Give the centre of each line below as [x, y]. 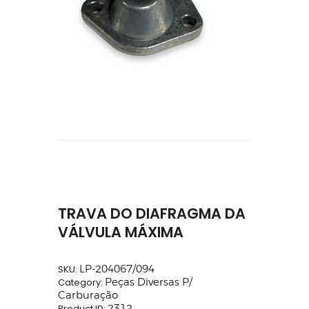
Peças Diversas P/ [149, 282]
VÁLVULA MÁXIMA [121, 232]
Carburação [88, 296]
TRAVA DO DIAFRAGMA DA [152, 213]
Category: [81, 283]
